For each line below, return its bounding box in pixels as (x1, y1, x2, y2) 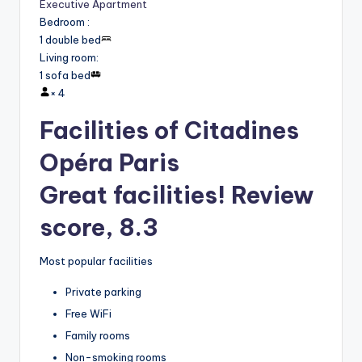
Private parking (65, 284, 141, 298)
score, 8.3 (40, 213, 158, 243)
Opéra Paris (40, 148, 179, 179)
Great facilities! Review (40, 180, 314, 211)
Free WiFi (65, 306, 112, 320)
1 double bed (40, 33, 101, 47)
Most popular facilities (40, 254, 153, 267)
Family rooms (65, 329, 130, 343)
